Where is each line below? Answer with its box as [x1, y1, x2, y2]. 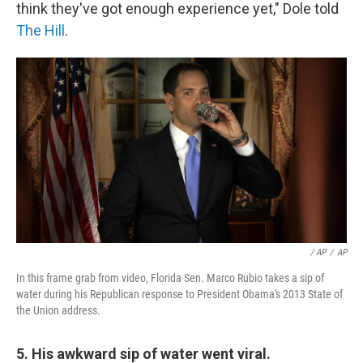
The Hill [16, 21, 65, 39]
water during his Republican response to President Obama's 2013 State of [16, 287, 343, 301]
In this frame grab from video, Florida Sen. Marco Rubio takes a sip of [16, 271, 324, 284]
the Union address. [16, 303, 100, 317]
